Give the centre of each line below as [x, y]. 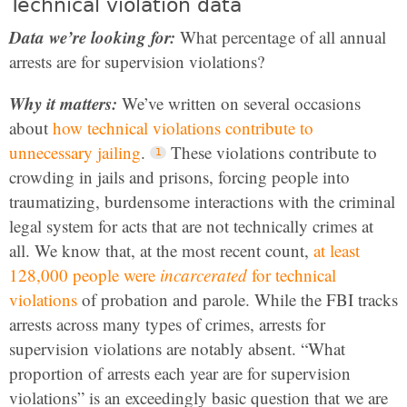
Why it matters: [63, 103]
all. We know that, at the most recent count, [161, 250]
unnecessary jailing [75, 152]
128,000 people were [84, 275]
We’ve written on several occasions [239, 103]
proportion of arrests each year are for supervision [180, 373]
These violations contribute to [274, 152]
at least [337, 250]
